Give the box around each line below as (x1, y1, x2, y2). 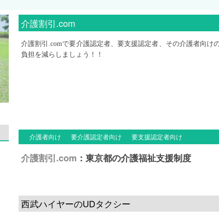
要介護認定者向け (71, 132, 122, 141)
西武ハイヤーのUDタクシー (21, 197, 131, 210)
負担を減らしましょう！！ (21, 51, 103, 58)
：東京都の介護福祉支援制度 (77, 152, 191, 164)
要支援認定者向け (131, 132, 182, 141)
